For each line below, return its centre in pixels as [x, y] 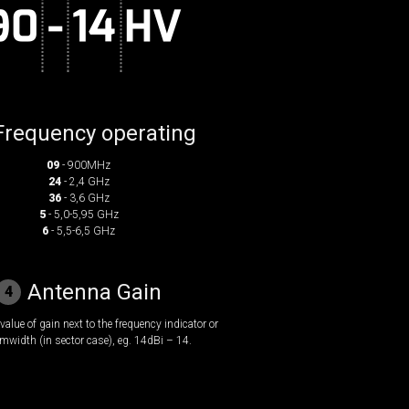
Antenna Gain [94, 292]
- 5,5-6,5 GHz [82, 231]
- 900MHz [85, 165]
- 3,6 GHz [85, 198]
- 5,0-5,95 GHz [82, 215]
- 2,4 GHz [85, 182]
